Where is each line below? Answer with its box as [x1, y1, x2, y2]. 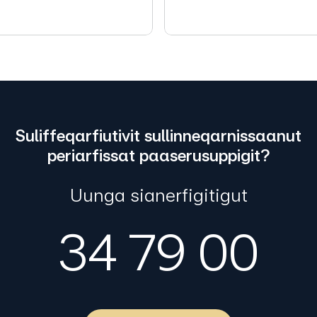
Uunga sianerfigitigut [69, 184, 248, 206]
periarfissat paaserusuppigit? [47, 145, 270, 166]
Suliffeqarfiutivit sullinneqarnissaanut [16, 125, 301, 146]
